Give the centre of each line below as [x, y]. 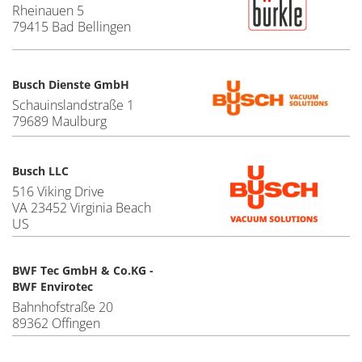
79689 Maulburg [59, 121]
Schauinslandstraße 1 [73, 105]
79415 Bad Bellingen [72, 26]
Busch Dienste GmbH [71, 84]
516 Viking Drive [58, 192]
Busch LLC [40, 171]
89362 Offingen [56, 324]
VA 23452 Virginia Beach [82, 208]
